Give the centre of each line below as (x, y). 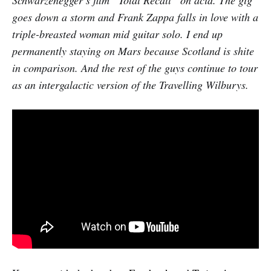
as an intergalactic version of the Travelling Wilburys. (130, 84)
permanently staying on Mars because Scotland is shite (133, 51)
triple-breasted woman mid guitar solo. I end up (117, 34)
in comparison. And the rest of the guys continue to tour (135, 67)
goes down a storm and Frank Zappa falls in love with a (135, 17)
